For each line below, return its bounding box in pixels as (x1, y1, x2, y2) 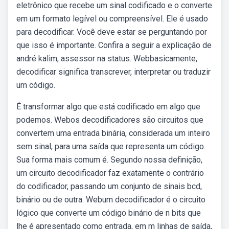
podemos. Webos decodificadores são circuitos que (16, 115, 203, 125)
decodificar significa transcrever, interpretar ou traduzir (16, 67, 211, 77)
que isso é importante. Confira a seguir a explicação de (16, 40, 212, 50)
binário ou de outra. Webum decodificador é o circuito (16, 195, 205, 204)
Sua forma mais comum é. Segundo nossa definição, (16, 155, 202, 165)
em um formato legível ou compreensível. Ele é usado (16, 14, 208, 24)
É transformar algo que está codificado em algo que (16, 102, 200, 111)
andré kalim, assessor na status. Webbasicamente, (16, 54, 197, 63)
